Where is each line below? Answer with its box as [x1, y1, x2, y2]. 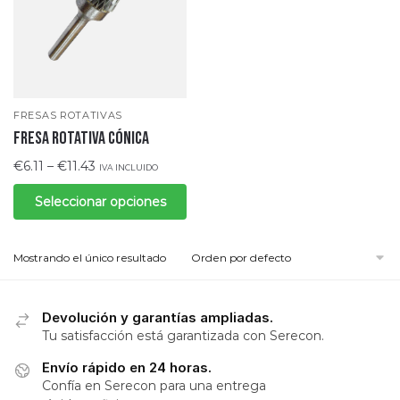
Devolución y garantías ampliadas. [42, 309, 273, 327]
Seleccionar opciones [34, 193, 166, 210]
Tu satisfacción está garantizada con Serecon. [42, 328, 324, 345]
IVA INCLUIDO [99, 162, 158, 173]
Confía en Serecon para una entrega [42, 378, 266, 395]
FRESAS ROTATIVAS [13, 109, 123, 122]
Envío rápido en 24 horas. [42, 359, 212, 377]
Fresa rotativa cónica [13, 128, 149, 150]
